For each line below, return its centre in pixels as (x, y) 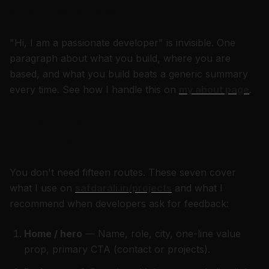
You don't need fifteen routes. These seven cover (123, 172)
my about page (214, 89)
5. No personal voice (64, 12)
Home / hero (53, 234)
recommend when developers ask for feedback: (119, 204)
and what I (199, 188)
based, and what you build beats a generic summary (129, 74)
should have (54, 140)
